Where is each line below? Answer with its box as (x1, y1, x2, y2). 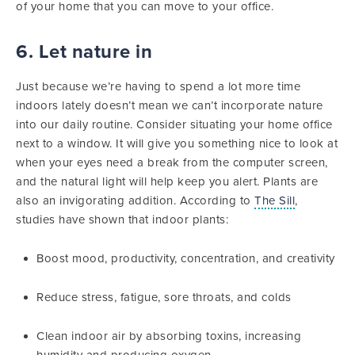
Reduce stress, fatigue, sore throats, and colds (36, 290, 292, 304)
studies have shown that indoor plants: (16, 212, 228, 227)
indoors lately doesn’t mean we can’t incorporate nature (16, 98, 323, 113)
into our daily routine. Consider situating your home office (16, 117, 333, 132)
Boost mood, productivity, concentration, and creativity (36, 251, 335, 265)
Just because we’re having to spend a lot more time (16, 79, 300, 94)
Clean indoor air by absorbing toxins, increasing (36, 329, 301, 343)
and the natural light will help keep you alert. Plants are (16, 174, 318, 189)
